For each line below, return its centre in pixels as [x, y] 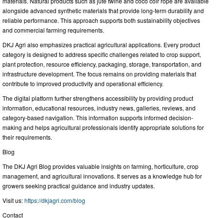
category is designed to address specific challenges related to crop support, [102, 54]
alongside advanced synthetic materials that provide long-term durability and [103, 11]
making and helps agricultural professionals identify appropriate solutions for [103, 127]
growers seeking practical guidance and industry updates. [79, 186]
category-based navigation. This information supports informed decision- [98, 118]
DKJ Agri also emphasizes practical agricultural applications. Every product [101, 45]
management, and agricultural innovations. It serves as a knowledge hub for [102, 176]
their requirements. [27, 137]
